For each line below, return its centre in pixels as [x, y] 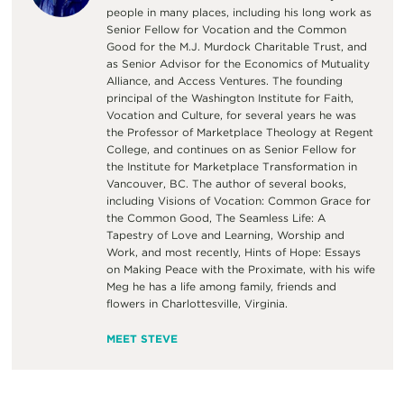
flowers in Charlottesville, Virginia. [197, 304]
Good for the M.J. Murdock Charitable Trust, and [236, 47]
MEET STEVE [142, 339]
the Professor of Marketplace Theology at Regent [239, 133]
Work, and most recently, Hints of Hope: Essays [233, 252]
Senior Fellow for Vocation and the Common [226, 30]
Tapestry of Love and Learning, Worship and [225, 235]
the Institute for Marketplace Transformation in [231, 167]
